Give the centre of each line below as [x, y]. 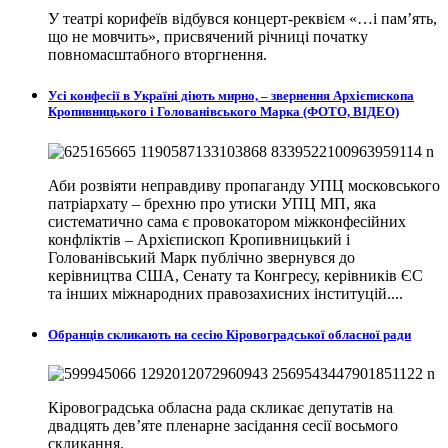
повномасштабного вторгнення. [157, 55]
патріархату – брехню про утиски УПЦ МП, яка [212, 203]
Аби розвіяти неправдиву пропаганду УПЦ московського [244, 185]
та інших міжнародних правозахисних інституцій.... [225, 293]
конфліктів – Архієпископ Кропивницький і [199, 239]
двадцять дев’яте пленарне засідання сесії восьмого [223, 425]
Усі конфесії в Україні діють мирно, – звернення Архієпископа [231, 96]
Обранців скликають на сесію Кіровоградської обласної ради [229, 334]
